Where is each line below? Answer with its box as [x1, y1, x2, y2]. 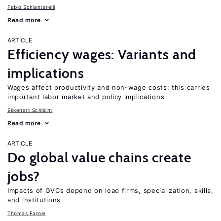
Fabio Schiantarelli [7, 4, 55, 10]
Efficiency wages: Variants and [7, 46, 197, 63]
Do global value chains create [7, 149, 191, 166]
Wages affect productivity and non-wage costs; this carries [7, 83, 210, 91]
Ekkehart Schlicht [7, 107, 53, 113]
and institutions [7, 196, 61, 204]
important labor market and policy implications [7, 93, 165, 101]
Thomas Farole [7, 210, 46, 216]
